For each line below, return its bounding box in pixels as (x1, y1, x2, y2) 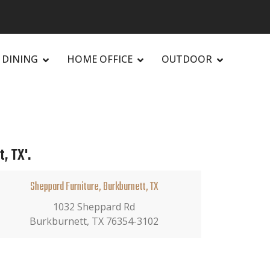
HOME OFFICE (67, 52, 133, 66)
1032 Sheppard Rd (52, 199, 135, 213)
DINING (2, 52, 38, 66)
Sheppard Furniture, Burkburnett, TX (30, 178, 158, 196)
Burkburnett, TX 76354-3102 (29, 214, 159, 228)
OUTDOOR (162, 52, 212, 66)
